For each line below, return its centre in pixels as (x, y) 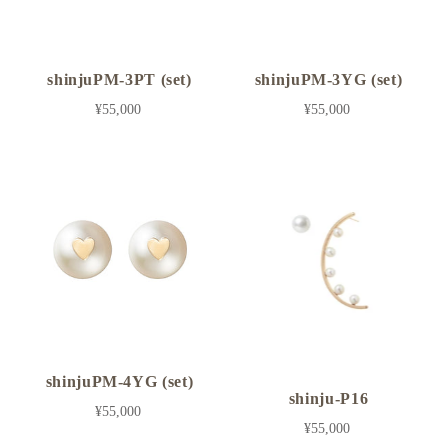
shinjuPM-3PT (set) (119, 79)
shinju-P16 (328, 398)
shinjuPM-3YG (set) (328, 79)
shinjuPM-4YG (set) (119, 382)
